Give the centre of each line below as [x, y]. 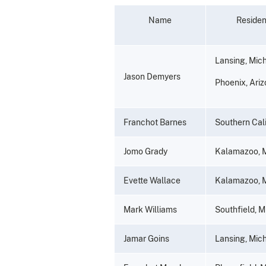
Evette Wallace [152, 180]
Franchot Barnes [155, 122]
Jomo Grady [145, 151]
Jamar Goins [146, 238]
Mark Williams [150, 209]
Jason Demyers [152, 76]
